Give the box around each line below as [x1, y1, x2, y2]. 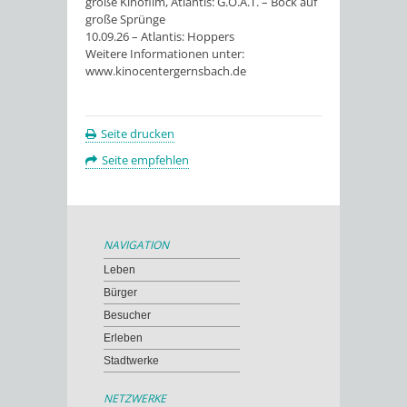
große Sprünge [85, 11, 165, 28]
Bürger [104, 286, 137, 300]
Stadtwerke [104, 354, 159, 368]
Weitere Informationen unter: [85, 45, 244, 63]
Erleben [104, 332, 143, 345]
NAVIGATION [104, 237, 169, 253]
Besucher [104, 309, 151, 323]
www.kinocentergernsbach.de [85, 63, 246, 80]
